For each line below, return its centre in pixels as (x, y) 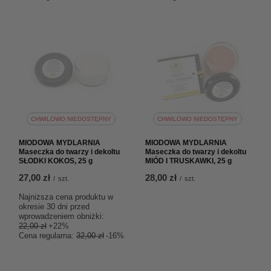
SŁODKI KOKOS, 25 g (56, 161)
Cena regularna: (47, 236)
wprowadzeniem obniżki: (61, 216)
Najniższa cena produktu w (66, 197)
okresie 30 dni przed (54, 207)
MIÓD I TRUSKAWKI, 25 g (188, 161)
